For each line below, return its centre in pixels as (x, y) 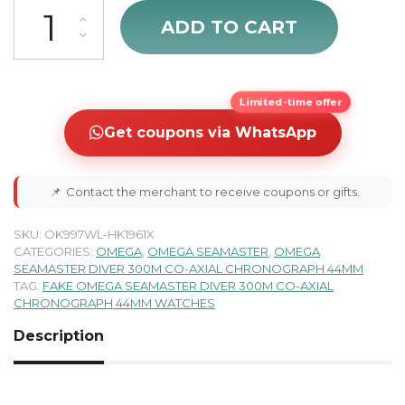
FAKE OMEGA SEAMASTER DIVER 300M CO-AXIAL (188, 285)
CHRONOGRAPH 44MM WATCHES (114, 302)
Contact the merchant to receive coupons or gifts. (212, 191)
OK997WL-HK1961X (99, 234)
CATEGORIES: (55, 251)
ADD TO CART (229, 28)
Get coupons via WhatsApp (210, 132)
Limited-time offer (290, 102)
